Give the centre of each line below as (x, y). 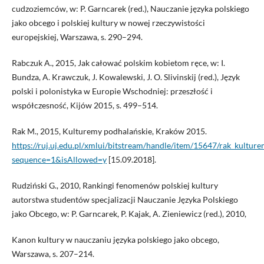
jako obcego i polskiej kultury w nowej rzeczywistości (108, 23)
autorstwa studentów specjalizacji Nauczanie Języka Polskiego (125, 200)
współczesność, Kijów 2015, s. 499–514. (85, 105)
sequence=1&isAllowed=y (59, 160)
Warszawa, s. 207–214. (53, 254)
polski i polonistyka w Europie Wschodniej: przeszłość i (112, 91)
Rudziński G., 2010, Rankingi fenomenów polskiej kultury (115, 186)
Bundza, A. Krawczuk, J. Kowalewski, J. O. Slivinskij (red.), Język (126, 77)
